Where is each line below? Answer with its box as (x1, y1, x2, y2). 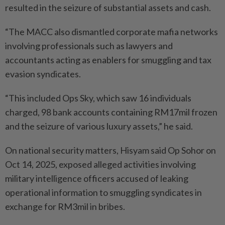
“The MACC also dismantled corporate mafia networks (5, 26, 218, 37)
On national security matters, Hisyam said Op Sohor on (5, 144, 216, 156)
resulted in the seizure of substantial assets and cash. (5, 2, 211, 13)
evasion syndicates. (5, 68, 81, 79)
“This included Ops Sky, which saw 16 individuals (5, 92, 191, 103)
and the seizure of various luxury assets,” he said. (5, 120, 193, 132)
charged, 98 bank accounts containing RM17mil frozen (5, 106, 217, 118)
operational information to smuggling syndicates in (5, 186, 202, 198)
